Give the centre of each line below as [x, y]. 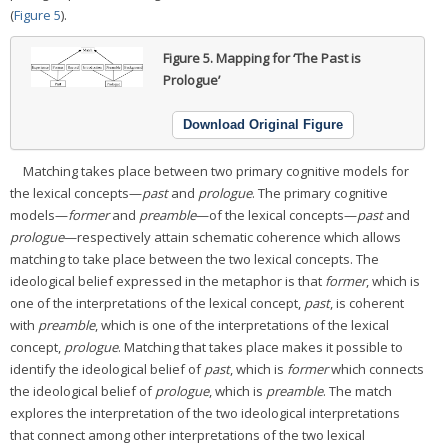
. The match [357, 391]
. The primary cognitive [320, 193]
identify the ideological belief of [107, 369]
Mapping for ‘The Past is [288, 58]
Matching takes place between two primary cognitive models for [216, 171]
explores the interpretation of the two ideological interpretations [205, 413]
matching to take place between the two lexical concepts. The [194, 259]
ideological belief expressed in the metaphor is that [167, 281]
